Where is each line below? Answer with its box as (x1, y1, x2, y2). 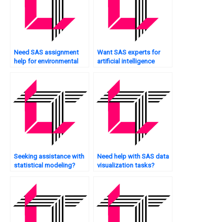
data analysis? (14, 66, 55, 74)
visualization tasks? (97, 162, 155, 169)
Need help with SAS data (97, 153, 169, 161)
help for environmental (14, 57, 78, 65)
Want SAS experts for (97, 49, 160, 56)
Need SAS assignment (14, 49, 79, 56)
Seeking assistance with (14, 153, 84, 161)
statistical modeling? (14, 162, 75, 169)
